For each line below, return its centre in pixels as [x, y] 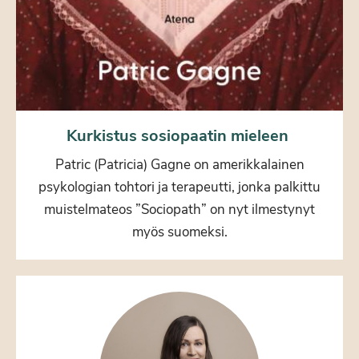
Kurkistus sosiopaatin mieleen [179, 135]
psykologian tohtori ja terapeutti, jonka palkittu [179, 187]
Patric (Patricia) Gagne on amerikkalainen [179, 164]
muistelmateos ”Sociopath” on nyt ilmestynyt [179, 209]
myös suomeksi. [179, 232]
